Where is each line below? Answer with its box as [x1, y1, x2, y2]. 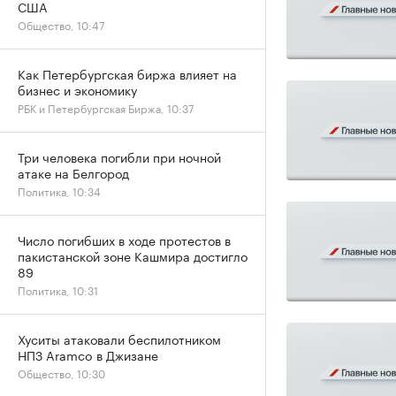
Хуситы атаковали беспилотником [18, 329, 221, 348]
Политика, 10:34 [18, 182, 101, 199]
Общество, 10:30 [18, 364, 105, 381]
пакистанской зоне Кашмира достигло [18, 246, 247, 265]
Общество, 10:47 [18, 16, 104, 33]
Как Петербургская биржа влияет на [18, 64, 237, 83]
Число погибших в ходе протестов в [18, 230, 231, 249]
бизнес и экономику [18, 80, 137, 99]
